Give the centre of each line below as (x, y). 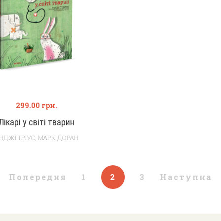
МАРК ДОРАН (58, 138)
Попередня (38, 177)
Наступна (186, 177)
